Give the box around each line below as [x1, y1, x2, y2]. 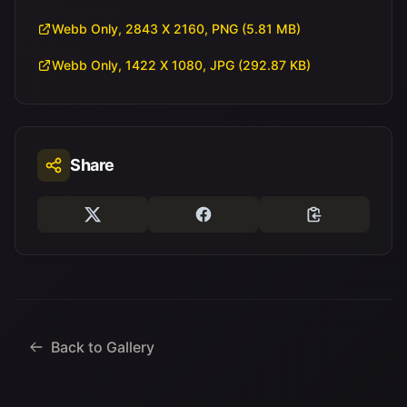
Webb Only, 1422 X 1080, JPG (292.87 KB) [52, 57, 314, 73]
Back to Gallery [51, 338, 154, 356]
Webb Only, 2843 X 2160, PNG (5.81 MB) [52, 21, 304, 36]
